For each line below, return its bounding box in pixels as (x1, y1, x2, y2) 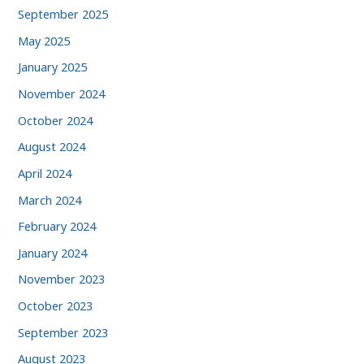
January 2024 (18, 244, 88, 261)
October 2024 (18, 111, 93, 128)
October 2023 (18, 297, 93, 314)
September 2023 (18, 323, 109, 340)
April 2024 (18, 164, 72, 181)
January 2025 (18, 58, 88, 76)
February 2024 (18, 218, 97, 235)
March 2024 (18, 191, 82, 208)
